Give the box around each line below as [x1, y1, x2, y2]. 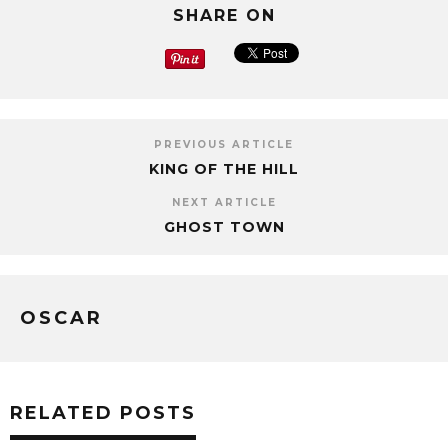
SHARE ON [172, 6, 276, 26]
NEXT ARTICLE [171, 196, 277, 210]
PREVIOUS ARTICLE [154, 138, 294, 152]
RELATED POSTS [10, 402, 196, 425]
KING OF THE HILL [149, 160, 299, 179]
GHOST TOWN [163, 218, 285, 237]
